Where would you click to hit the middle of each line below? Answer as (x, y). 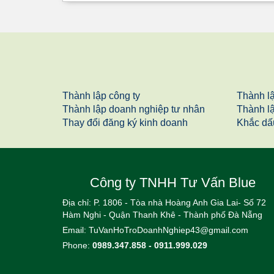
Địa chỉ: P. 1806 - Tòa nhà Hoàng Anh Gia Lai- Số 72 (164, 202)
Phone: (77, 245)
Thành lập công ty (101, 95)
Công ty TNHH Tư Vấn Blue (172, 182)
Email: (76, 230)
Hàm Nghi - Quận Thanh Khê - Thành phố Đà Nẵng (162, 214)
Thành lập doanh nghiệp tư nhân (134, 109)
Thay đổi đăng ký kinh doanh (125, 122)
